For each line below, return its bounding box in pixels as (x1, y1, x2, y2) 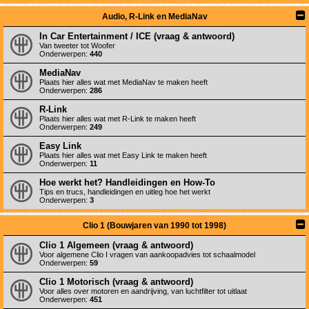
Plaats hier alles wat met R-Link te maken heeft (39, 114, 196, 123)
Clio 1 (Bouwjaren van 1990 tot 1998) (83, 221, 226, 230)
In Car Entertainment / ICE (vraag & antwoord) (39, 31, 235, 41)
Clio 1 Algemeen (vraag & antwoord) (39, 240, 193, 250)
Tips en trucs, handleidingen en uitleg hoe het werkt (39, 188, 210, 196)
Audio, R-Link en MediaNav (101, 12, 208, 21)
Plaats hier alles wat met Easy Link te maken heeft (39, 151, 207, 159)
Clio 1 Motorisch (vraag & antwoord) (39, 277, 193, 287)
